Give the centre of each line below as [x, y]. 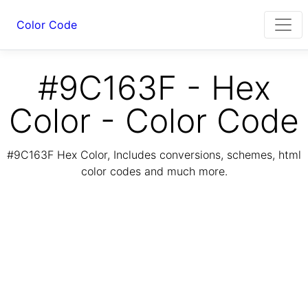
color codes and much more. [154, 172]
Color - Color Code [154, 121]
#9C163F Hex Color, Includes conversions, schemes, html [154, 155]
